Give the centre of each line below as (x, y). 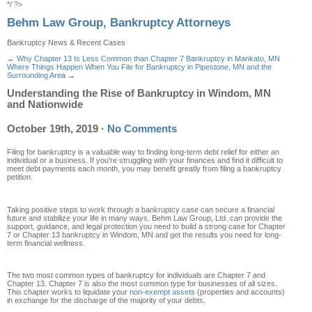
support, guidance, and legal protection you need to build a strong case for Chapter (146, 226)
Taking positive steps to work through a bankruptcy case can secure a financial (141, 209)
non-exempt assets (162, 292)
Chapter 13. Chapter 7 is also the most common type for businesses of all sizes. (142, 284)
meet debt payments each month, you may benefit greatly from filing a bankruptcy (144, 169)
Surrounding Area (36, 75)
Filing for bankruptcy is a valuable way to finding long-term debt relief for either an (143, 152)
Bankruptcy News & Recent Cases (66, 42)
